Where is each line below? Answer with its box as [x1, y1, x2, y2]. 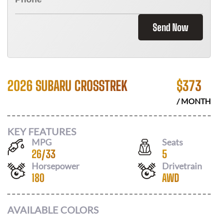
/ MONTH [177, 96, 211, 106]
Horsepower [32, 160, 79, 171]
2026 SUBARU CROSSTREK [7, 77, 127, 94]
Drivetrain [162, 160, 202, 171]
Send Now [153, 21, 188, 33]
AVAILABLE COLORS [7, 204, 99, 216]
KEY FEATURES [7, 125, 76, 137]
